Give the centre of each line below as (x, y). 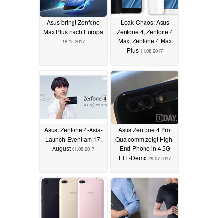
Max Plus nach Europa (73, 32)
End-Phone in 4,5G (145, 148)
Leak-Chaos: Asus (145, 22)
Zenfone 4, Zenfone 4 (145, 32)
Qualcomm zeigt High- (145, 139)
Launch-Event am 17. (73, 139)
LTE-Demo (134, 158)
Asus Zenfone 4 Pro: (145, 130)
